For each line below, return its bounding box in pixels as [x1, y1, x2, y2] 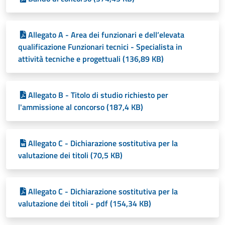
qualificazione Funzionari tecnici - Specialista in [18, 41, 182, 53]
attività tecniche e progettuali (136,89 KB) [18, 53, 164, 65]
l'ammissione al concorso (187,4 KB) [18, 101, 143, 114]
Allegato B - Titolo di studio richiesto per [28, 89, 168, 101]
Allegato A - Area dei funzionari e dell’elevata [28, 29, 184, 41]
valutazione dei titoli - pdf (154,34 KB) [18, 197, 151, 210]
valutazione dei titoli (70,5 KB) [18, 149, 123, 162]
